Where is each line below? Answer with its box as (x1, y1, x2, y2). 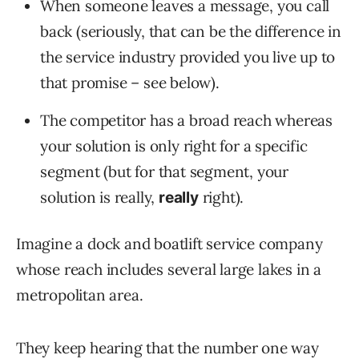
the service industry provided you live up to (40, 47, 336, 67)
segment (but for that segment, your (40, 162, 288, 182)
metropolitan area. (16, 285, 143, 305)
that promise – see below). (40, 73, 220, 93)
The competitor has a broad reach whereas (40, 111, 333, 131)
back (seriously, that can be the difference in (40, 22, 341, 42)
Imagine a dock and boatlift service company (16, 234, 323, 254)
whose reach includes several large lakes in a (16, 260, 321, 280)
